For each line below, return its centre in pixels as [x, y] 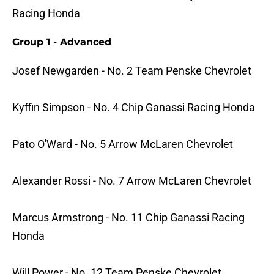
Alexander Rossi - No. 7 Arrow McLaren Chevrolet [132, 181]
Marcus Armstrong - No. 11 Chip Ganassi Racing [128, 218]
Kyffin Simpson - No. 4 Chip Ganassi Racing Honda [134, 108]
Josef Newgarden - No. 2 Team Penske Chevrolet [132, 71]
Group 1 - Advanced [62, 42]
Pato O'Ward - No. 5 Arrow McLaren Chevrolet [123, 144]
